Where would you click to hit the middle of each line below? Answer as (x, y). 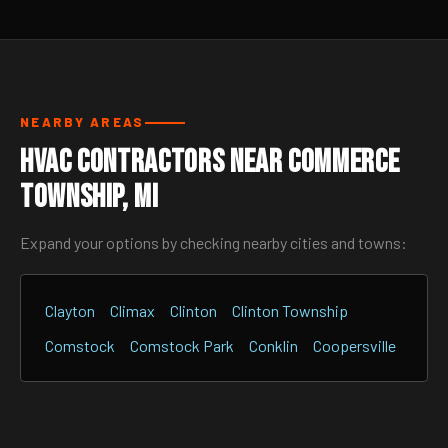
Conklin (273, 345)
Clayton (70, 310)
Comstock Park (182, 345)
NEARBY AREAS (82, 122)
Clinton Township (290, 310)
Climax (132, 310)
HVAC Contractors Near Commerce (210, 162)
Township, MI (89, 197)
